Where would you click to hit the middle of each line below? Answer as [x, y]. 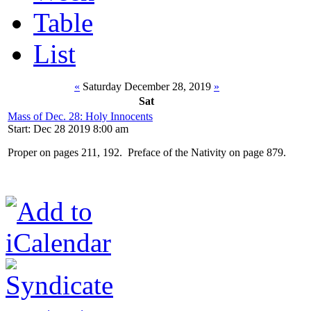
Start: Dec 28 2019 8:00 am [68, 129]
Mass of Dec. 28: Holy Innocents [80, 117]
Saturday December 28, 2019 [147, 87]
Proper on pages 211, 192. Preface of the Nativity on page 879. [147, 153]
